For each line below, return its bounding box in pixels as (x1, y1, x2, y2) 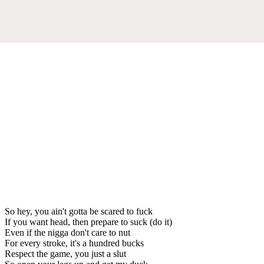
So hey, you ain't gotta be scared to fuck (5, 206, 153, 216)
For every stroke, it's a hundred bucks (5, 237, 144, 248)
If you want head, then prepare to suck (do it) (5, 216, 172, 227)
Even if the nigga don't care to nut (5, 227, 130, 237)
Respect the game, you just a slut (5, 248, 126, 259)
